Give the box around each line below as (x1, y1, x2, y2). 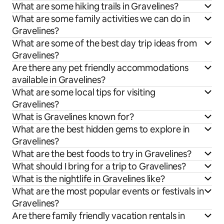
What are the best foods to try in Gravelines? (12, 148, 191, 160)
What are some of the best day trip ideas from (12, 37, 197, 49)
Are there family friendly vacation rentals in (12, 210, 185, 222)
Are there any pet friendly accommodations (12, 62, 188, 74)
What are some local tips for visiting (12, 86, 155, 98)
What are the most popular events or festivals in (12, 185, 204, 197)
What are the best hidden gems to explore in (12, 123, 190, 135)
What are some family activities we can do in (12, 13, 190, 25)
